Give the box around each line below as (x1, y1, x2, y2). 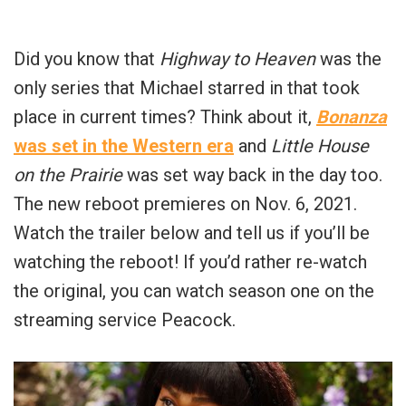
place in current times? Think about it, (14, 106, 316, 129)
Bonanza (316, 106, 387, 129)
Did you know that (14, 48, 159, 71)
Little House (271, 135, 369, 158)
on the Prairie (14, 164, 122, 187)
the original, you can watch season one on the (14, 280, 374, 303)
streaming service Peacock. (14, 309, 236, 332)
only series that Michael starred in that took (14, 77, 360, 100)
